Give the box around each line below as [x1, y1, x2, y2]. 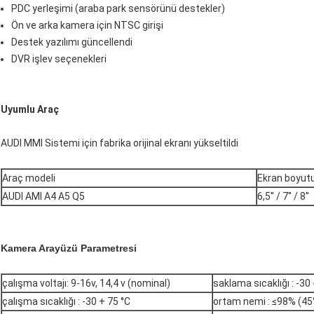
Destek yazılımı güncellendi [11, 36, 132, 48]
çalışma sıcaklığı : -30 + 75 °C [2, 296, 130, 308]
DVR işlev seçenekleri [11, 53, 107, 65]
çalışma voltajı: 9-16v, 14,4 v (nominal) [2, 278, 170, 289]
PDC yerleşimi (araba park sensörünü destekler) [11, 3, 225, 15]
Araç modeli [2, 172, 55, 184]
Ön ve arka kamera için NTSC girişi [11, 20, 163, 32]
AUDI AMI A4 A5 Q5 [2, 191, 85, 203]
